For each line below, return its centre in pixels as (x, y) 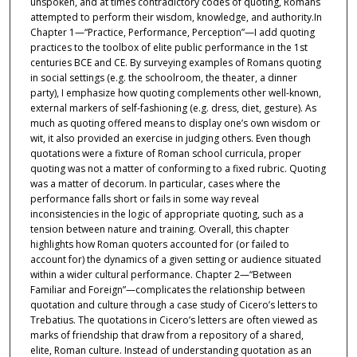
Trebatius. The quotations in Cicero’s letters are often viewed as (173, 320)
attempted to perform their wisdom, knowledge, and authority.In (176, 18)
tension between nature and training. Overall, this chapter (159, 229)
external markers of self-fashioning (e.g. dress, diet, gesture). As (173, 108)
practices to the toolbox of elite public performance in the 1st (169, 48)
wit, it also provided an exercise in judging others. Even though (170, 139)
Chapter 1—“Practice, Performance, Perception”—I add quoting (172, 33)
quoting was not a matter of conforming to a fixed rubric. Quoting (178, 169)
